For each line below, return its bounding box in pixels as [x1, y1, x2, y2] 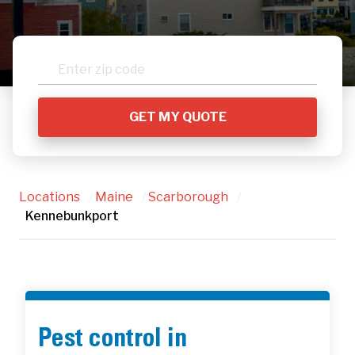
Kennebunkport [25, 208, 119, 223]
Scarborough [148, 189, 228, 204]
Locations [19, 189, 80, 204]
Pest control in [38, 327, 187, 353]
